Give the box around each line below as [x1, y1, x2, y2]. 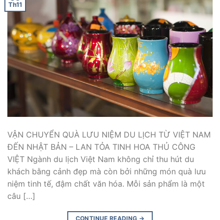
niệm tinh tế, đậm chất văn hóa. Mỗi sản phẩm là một [7, 179, 205, 189]
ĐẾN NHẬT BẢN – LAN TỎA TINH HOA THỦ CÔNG [7, 142, 195, 152]
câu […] [7, 191, 35, 201]
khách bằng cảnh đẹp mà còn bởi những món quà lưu [7, 166, 206, 177]
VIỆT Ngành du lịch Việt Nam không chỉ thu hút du [7, 154, 194, 165]
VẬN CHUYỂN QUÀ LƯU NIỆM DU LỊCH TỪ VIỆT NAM [7, 130, 211, 140]
